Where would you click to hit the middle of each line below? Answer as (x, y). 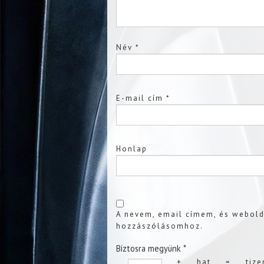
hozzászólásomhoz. (160, 226)
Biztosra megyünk (148, 248)
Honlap (132, 148)
